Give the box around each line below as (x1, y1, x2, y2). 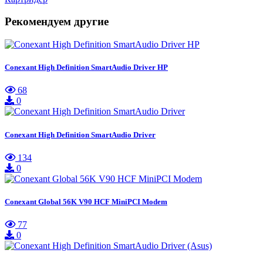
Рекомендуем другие (5, 15, 109, 28)
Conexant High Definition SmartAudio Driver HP (5, 63, 168, 72)
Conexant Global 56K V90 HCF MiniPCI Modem (5, 197, 167, 206)
